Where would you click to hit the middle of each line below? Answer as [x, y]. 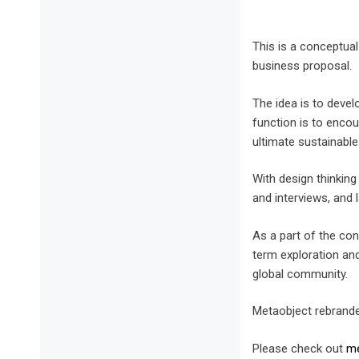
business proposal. [302, 66]
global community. [300, 274]
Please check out [299, 348]
